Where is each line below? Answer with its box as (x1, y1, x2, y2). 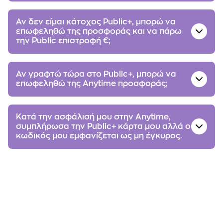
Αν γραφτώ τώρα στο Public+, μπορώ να (16, 70, 176, 78)
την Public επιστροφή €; (16, 36, 111, 45)
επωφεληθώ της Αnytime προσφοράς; (16, 79, 168, 88)
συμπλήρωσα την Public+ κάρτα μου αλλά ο (16, 122, 191, 130)
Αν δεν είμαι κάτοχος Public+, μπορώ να (16, 17, 176, 26)
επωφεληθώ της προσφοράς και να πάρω (16, 27, 182, 35)
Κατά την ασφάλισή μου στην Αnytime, (16, 112, 171, 121)
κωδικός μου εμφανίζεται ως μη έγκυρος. (16, 131, 182, 140)
